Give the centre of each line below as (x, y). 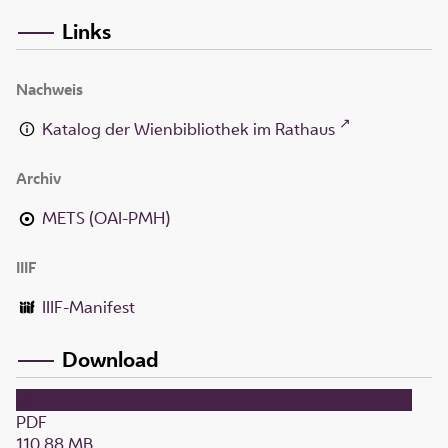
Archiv (38, 178)
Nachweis (49, 89)
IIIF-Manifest (89, 306)
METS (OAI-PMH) (106, 217)
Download (110, 359)
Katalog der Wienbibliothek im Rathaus (189, 128)
